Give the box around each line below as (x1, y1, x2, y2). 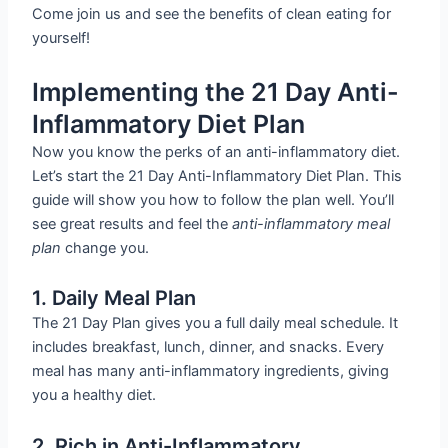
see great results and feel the (32, 214, 233, 233)
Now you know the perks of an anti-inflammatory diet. (32, 142, 401, 161)
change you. (61, 238, 150, 257)
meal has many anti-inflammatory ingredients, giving (32, 362, 390, 381)
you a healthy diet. (32, 386, 157, 405)
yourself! (32, 29, 91, 48)
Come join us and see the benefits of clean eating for (32, 5, 392, 24)
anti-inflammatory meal (232, 214, 391, 233)
